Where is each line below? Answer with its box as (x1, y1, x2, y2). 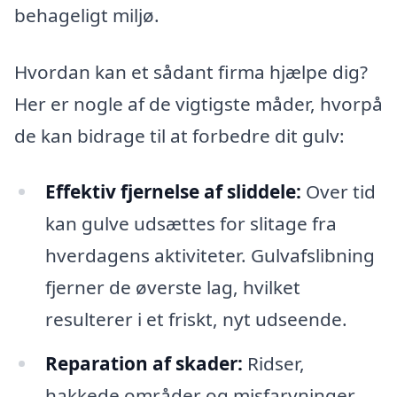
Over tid (300, 179, 376, 205)
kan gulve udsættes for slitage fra (44, 211, 337, 237)
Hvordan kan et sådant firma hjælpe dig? (14, 58, 368, 84)
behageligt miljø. (14, 2, 160, 27)
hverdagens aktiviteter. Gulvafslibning (44, 243, 375, 269)
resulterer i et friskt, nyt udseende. (44, 307, 347, 332)
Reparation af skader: (44, 351, 243, 377)
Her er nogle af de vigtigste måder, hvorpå (14, 90, 383, 116)
